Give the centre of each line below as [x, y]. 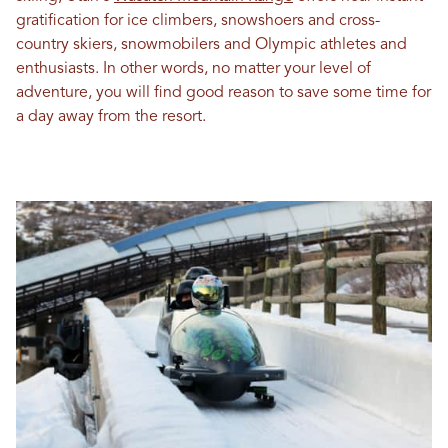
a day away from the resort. [111, 117]
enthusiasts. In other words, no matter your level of [193, 69]
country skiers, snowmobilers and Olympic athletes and [211, 45]
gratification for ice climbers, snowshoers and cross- [198, 21]
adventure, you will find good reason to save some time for [223, 93]
